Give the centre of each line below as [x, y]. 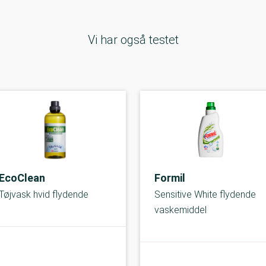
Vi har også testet [133, 40]
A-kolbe [228, 255]
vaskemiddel [180, 210]
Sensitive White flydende [205, 194]
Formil [170, 178]
